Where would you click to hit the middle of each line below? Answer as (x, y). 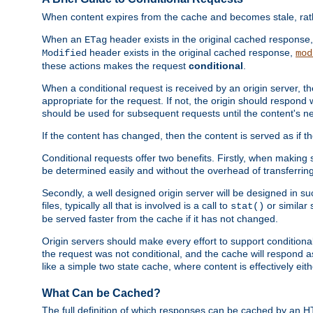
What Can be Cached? (101, 293)
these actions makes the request (115, 65)
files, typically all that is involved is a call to (136, 205)
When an (63, 39)
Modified (64, 53)
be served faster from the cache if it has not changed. (160, 218)
